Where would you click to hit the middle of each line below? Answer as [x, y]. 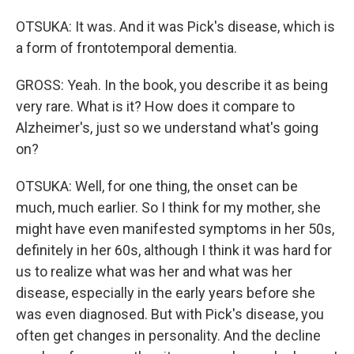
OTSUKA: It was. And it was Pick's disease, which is [175, 27]
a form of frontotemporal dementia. [126, 48]
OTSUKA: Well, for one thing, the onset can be [157, 186]
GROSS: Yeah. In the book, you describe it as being [172, 85]
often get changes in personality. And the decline [168, 336]
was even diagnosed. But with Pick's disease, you [170, 314]
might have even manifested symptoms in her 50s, [175, 229]
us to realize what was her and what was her [154, 272]
